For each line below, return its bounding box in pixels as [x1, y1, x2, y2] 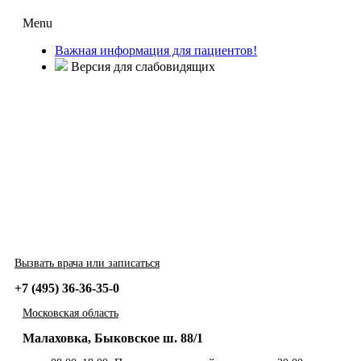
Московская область [23, 307, 118, 319]
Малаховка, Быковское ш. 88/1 [23, 331, 203, 345]
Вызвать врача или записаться [15, 257, 160, 269]
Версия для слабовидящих [68, 60, 215, 73]
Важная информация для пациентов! [55, 44, 257, 57]
